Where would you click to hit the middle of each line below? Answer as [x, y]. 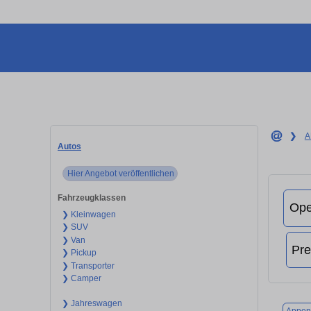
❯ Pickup [79, 253]
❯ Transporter [88, 266]
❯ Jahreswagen [92, 303]
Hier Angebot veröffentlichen [120, 173]
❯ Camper [81, 279]
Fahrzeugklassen [92, 197]
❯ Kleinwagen [89, 214]
